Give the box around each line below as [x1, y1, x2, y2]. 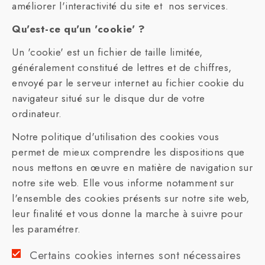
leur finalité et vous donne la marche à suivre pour [12, 206, 243, 221]
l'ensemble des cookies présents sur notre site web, [12, 191, 250, 205]
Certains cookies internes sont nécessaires [30, 247, 241, 263]
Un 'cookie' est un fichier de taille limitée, [12, 45, 203, 59]
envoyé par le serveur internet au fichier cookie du [12, 76, 244, 90]
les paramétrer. [12, 222, 81, 236]
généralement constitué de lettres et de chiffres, [12, 60, 232, 75]
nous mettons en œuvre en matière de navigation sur [12, 160, 253, 174]
